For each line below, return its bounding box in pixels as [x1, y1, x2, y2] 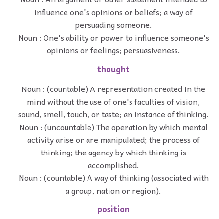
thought [97, 62, 130, 76]
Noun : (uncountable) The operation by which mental [19, 120, 208, 133]
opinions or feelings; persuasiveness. [46, 43, 180, 56]
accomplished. [88, 158, 139, 171]
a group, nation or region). [66, 183, 161, 197]
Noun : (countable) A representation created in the [22, 82, 205, 95]
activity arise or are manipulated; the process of [27, 132, 200, 146]
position [97, 202, 130, 216]
